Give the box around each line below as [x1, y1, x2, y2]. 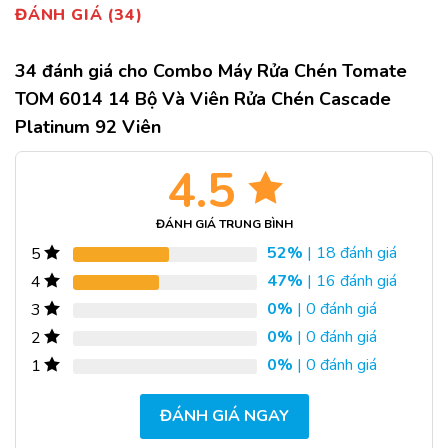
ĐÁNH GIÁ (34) [15, 4, 143, 27]
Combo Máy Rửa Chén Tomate [153, 59, 407, 84]
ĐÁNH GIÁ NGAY [159, 405, 289, 428]
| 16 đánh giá [303, 270, 397, 293]
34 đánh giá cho [15, 59, 153, 84]
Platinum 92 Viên [15, 115, 161, 140]
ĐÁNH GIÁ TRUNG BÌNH [155, 216, 293, 233]
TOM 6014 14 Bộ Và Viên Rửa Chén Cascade [15, 87, 391, 112]
